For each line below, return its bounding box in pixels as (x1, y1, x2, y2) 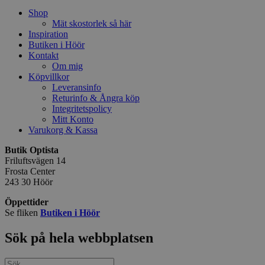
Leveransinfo (52, 82, 101, 93)
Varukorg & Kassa (28, 125, 98, 135)
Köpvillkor (28, 72, 69, 82)
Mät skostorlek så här (52, 18, 131, 29)
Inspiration (28, 29, 68, 40)
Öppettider (5, 197, 49, 208)
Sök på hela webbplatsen (5, 230, 153, 245)
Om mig (52, 61, 83, 72)
